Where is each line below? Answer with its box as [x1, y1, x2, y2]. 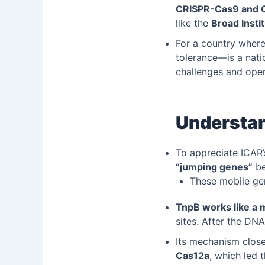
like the [176, 17, 211, 29]
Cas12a [176, 250, 209, 261]
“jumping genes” [176, 161, 253, 173]
